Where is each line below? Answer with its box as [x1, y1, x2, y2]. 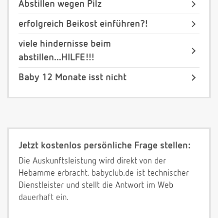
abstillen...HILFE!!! [18, 53, 95, 63]
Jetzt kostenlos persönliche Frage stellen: [18, 141, 190, 151]
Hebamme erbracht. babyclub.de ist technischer [18, 169, 189, 178]
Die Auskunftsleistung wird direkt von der [18, 157, 166, 166]
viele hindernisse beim [18, 39, 111, 49]
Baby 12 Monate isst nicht [18, 73, 127, 83]
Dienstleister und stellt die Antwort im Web [18, 181, 173, 190]
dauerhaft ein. [18, 193, 69, 202]
